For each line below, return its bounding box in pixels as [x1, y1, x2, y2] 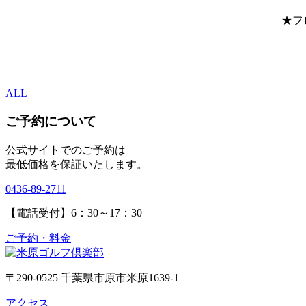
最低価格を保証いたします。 [5, 158, 148, 170]
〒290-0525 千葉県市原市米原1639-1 [5, 271, 179, 283]
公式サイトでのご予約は [5, 143, 126, 156]
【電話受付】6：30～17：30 [5, 206, 142, 219]
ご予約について [5, 114, 96, 129]
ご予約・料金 [5, 232, 71, 244]
